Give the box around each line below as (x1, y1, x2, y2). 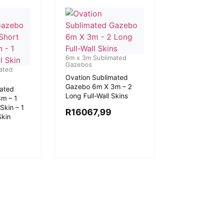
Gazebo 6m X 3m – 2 (65, 82, 132, 91)
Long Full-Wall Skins (65, 92, 128, 100)
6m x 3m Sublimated (65, 54, 126, 62)
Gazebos (65, 61, 92, 68)
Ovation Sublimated (65, 73, 128, 81)
